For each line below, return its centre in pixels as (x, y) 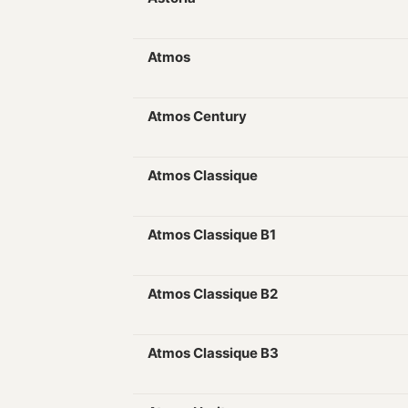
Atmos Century (197, 116)
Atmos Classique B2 (213, 294)
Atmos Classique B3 (213, 353)
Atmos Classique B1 (212, 235)
